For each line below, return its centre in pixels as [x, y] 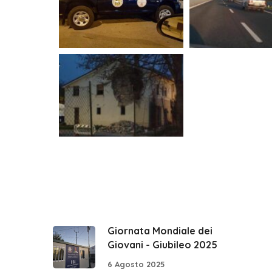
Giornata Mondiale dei [160, 231]
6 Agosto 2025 [136, 264]
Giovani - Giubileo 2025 [162, 245]
